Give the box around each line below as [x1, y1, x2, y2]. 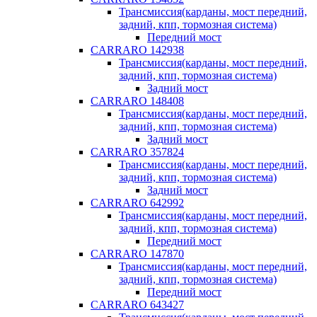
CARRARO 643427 [91, 299, 184, 311]
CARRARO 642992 [91, 197, 184, 209]
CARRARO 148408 [91, 95, 184, 107]
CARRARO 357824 [91, 146, 184, 158]
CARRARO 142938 [91, 44, 184, 56]
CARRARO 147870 [91, 248, 184, 260]
